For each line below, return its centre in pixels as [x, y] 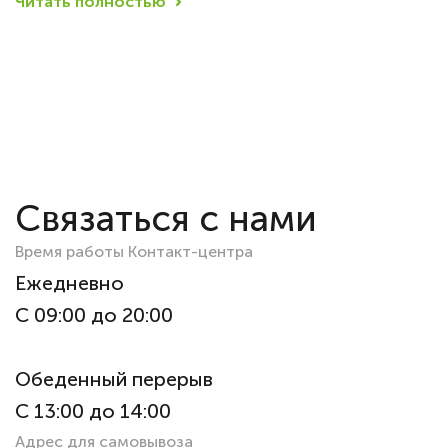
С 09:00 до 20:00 [94, 315]
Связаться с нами [166, 219]
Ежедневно [69, 283]
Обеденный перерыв [114, 379]
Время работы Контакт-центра [134, 252]
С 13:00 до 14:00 [93, 411]
